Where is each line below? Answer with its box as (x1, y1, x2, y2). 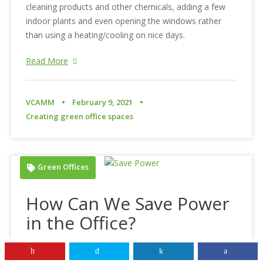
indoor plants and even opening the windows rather (26, 15, 222, 26)
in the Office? (26, 211, 136, 235)
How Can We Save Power (26, 191, 230, 216)
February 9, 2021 (72, 96, 133, 107)
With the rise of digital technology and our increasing (26, 244, 226, 255)
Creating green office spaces (26, 110, 134, 122)
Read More (26, 55, 69, 66)
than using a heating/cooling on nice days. (26, 29, 186, 41)
